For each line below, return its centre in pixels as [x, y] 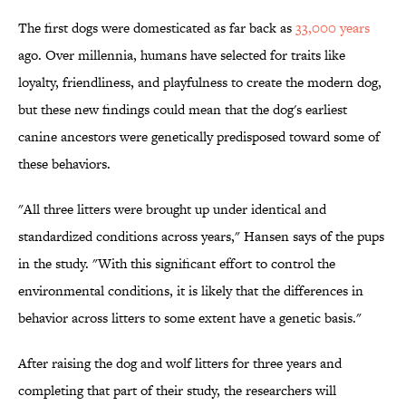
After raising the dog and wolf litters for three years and [180, 363]
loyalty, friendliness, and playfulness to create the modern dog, [200, 82]
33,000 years [333, 28]
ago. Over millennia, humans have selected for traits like [182, 55]
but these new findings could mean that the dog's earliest [183, 110]
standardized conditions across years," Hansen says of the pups [201, 237]
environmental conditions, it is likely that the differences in [191, 291]
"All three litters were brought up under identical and [172, 209]
